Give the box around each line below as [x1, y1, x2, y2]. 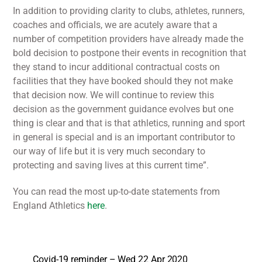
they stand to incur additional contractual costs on [13, 61, 220, 73]
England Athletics [13, 199, 88, 211]
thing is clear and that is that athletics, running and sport [13, 118, 246, 129]
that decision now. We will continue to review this [13, 89, 215, 101]
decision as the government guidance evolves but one [13, 104, 234, 115]
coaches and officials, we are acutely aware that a [13, 19, 218, 31]
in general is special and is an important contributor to [13, 132, 236, 143]
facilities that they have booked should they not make [13, 75, 233, 87]
